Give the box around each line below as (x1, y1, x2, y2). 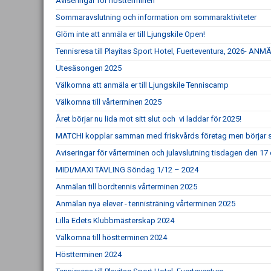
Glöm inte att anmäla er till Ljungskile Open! (56, 30, 205, 39)
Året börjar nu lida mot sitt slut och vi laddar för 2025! (56, 114, 241, 123)
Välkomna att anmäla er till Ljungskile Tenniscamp (56, 80, 229, 90)
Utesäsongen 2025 (56, 64, 122, 73)
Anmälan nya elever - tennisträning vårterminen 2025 (56, 199, 235, 208)
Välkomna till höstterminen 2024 (56, 233, 167, 242)
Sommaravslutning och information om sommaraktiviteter (56, 13, 256, 22)
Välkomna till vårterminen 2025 (56, 97, 162, 106)
